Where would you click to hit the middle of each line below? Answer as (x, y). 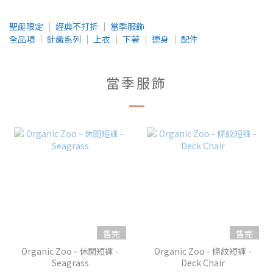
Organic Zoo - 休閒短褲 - (70, 251)
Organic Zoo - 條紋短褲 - (203, 251)
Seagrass (70, 263)
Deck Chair (203, 263)
